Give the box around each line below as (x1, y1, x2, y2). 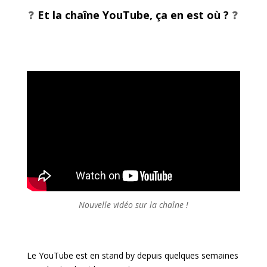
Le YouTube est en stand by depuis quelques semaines (26, 249, 238, 261)
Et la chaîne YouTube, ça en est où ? (38, 8, 232, 23)
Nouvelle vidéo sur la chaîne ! (78, 198, 188, 210)
